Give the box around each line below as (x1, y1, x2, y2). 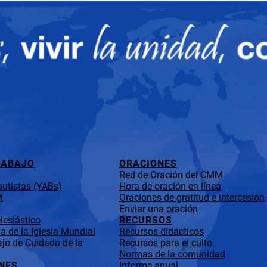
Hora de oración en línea (119, 181, 221, 193)
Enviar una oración (119, 203, 198, 215)
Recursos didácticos (119, 226, 204, 238)
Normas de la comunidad (119, 249, 225, 260)
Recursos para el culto (119, 237, 212, 249)
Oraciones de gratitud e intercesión (119, 192, 265, 204)
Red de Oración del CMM (119, 169, 223, 181)
